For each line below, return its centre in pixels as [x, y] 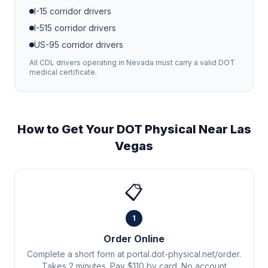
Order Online [134, 239]
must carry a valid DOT [194, 63]
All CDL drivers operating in [78, 63]
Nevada [140, 63]
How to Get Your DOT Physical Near [124, 129]
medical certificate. [63, 72]
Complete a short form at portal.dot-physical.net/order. [134, 254]
